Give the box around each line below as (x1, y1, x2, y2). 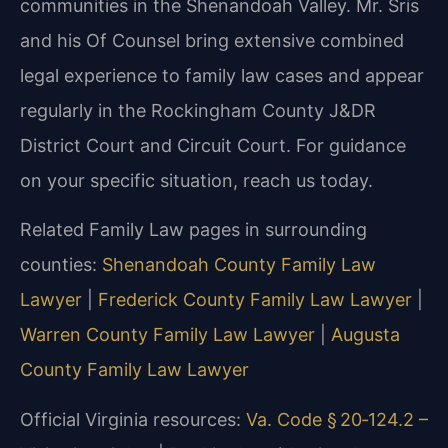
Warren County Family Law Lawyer (20, 324, 315, 346)
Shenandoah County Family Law (102, 254, 376, 276)
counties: (20, 254, 102, 276)
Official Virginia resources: (20, 408, 246, 430)
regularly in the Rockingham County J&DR (20, 99, 376, 121)
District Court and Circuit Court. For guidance (20, 134, 406, 156)
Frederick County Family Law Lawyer (98, 289, 412, 311)
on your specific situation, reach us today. (20, 169, 373, 191)
